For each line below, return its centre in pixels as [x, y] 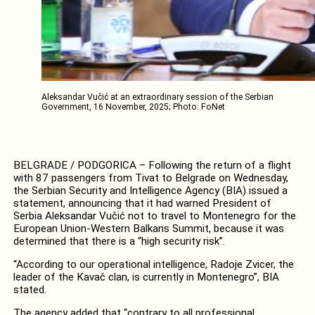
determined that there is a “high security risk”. [119, 241]
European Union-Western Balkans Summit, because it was [148, 228]
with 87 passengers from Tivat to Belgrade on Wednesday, [150, 178]
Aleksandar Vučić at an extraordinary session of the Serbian [157, 97]
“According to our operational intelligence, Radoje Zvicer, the [153, 264]
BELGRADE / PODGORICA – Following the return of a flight [152, 165]
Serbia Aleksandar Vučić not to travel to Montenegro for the [154, 216]
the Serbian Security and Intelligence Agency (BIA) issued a [150, 190]
